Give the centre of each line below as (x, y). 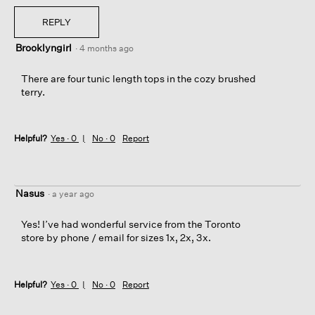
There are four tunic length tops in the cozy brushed (139, 78)
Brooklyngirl (44, 47)
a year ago (75, 194)
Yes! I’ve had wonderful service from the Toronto (131, 224)
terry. (33, 91)
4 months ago (109, 48)
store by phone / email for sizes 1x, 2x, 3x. (117, 238)
